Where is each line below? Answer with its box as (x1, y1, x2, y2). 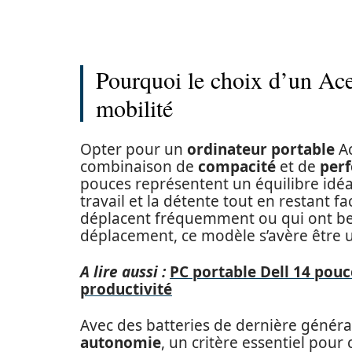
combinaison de (80, 156, 198, 177)
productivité (80, 279, 172, 299)
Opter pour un (80, 139, 187, 159)
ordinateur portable (187, 139, 335, 159)
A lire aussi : (80, 262, 166, 282)
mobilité (96, 92, 173, 123)
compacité (198, 156, 276, 177)
